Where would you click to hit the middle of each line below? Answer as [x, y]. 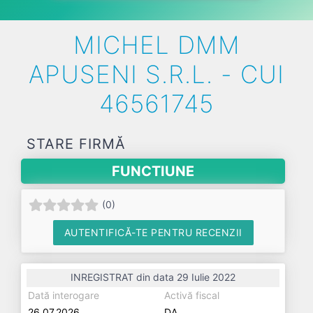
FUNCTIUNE [153, 171]
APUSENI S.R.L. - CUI [156, 74]
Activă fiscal [192, 295]
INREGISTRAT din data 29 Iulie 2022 [153, 277]
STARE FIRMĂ [76, 144]
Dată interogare [64, 295]
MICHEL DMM [156, 45]
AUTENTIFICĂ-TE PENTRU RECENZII [153, 232]
